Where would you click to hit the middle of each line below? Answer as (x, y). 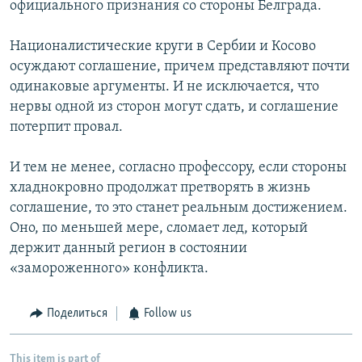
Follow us (168, 314)
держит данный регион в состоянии (128, 249)
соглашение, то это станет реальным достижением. (179, 208)
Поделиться (77, 314)
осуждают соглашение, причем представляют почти (180, 67)
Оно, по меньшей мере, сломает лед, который (159, 229)
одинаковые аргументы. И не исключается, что (164, 87)
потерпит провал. (66, 128)
